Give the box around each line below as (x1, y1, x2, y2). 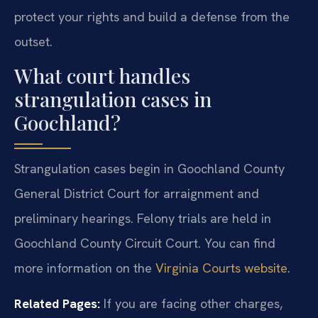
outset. (14, 33, 53, 50)
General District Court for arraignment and (14, 185, 259, 202)
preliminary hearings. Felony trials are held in (14, 210, 271, 227)
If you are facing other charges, (100, 295, 283, 312)
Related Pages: (14, 295, 100, 312)
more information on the (14, 260, 155, 277)
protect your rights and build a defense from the (14, 8, 290, 25)
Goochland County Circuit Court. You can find (14, 235, 275, 252)
